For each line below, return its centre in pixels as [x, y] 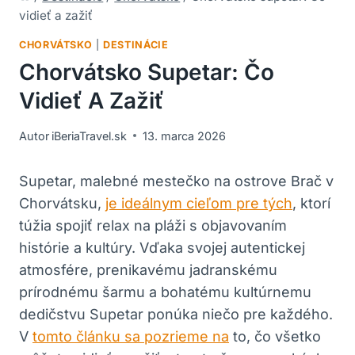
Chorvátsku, [62, 203]
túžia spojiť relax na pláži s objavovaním [153, 225]
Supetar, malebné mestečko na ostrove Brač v [176, 181]
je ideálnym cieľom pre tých [199, 203]
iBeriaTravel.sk [90, 136]
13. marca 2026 [185, 136]
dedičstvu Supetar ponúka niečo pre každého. [176, 314]
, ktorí [311, 203]
